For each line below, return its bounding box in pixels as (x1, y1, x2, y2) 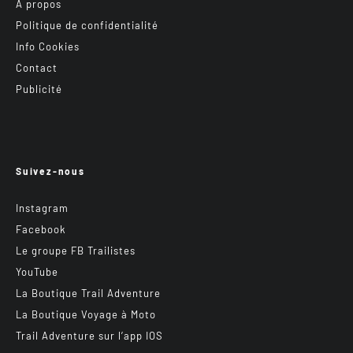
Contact (16, 61, 58, 75)
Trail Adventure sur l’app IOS (16, 329, 163, 343)
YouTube (16, 266, 58, 279)
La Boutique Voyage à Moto (16, 308, 156, 321)
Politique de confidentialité (16, 19, 158, 32)
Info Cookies (16, 40, 80, 54)
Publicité (16, 83, 62, 96)
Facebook (16, 223, 66, 236)
